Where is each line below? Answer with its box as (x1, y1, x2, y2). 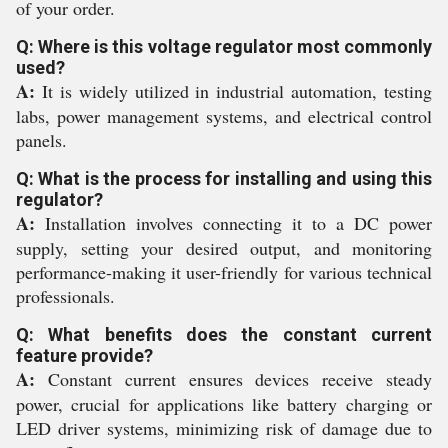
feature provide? (16, 345, 153, 366)
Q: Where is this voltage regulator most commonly (16, 36, 432, 57)
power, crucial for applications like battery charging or (16, 392, 432, 416)
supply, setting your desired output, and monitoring (16, 236, 432, 260)
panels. (16, 128, 67, 152)
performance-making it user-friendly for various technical (16, 260, 432, 284)
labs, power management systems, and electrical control (16, 104, 432, 128)
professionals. (16, 284, 115, 308)
